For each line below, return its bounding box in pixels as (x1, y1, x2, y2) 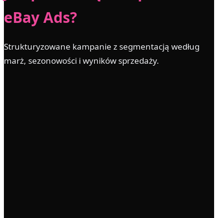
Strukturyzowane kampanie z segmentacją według (4, 40, 200, 52)
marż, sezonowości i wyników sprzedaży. (4, 54, 159, 66)
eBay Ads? (4, 7, 77, 27)
